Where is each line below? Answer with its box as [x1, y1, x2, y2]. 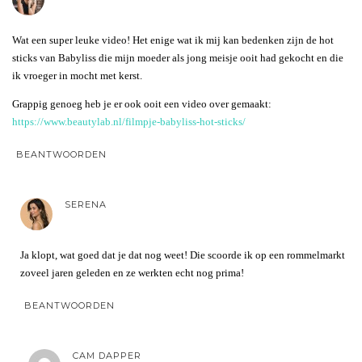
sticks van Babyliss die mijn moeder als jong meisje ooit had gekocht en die [12, 51, 343, 64]
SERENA [65, 198, 107, 210]
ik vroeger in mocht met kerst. [12, 69, 142, 82]
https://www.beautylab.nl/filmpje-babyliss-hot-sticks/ [12, 115, 246, 128]
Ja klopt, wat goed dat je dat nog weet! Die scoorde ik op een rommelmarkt [20, 248, 345, 261]
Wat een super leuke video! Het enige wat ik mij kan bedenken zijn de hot [12, 33, 334, 46]
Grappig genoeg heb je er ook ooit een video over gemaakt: [12, 97, 271, 110]
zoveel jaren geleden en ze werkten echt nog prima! [20, 266, 244, 279]
